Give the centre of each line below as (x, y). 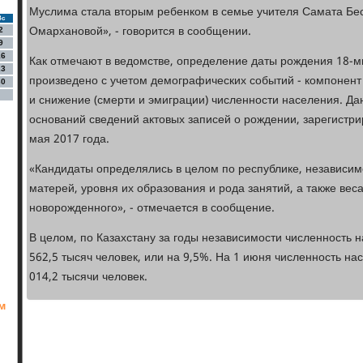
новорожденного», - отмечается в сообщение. (152, 208)
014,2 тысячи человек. (88, 277)
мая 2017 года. (69, 139)
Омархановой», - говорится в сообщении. (140, 32)
